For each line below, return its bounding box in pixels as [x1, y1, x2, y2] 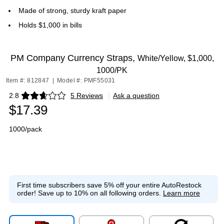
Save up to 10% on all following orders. [36, 189, 163, 197]
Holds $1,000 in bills [18, 21, 82, 29]
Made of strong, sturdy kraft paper [18, 6, 126, 14]
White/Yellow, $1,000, [137, 54, 214, 62]
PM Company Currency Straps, [10, 53, 137, 63]
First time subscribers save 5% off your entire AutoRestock [17, 181, 201, 189]
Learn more [163, 189, 200, 197]
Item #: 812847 [6, 77, 49, 84]
